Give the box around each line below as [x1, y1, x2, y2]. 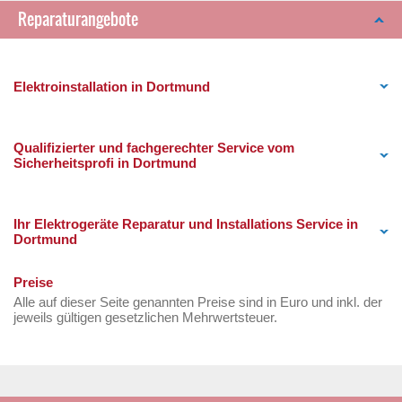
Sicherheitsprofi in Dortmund [13, 155, 197, 170]
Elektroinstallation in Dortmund [13, 79, 210, 94]
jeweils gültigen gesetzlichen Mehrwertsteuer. [13, 310, 277, 325]
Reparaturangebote [18, 7, 138, 31]
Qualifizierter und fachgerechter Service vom [13, 140, 294, 155]
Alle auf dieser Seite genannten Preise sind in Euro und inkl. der [13, 294, 382, 310]
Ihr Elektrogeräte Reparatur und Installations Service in [13, 216, 358, 232]
